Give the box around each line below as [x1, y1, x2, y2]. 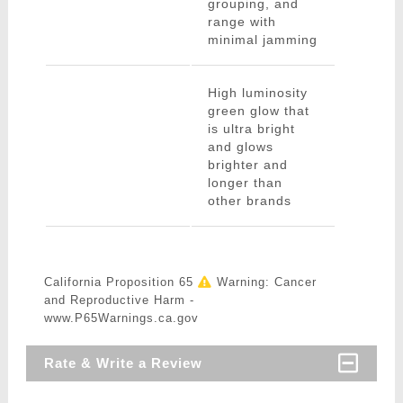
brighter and [207, 157, 288, 173]
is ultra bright [207, 121, 295, 137]
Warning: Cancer [211, 275, 317, 290]
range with [207, 14, 276, 30]
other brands [207, 193, 291, 209]
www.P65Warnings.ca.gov [43, 311, 199, 326]
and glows [207, 139, 273, 155]
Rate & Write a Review [43, 355, 202, 372]
